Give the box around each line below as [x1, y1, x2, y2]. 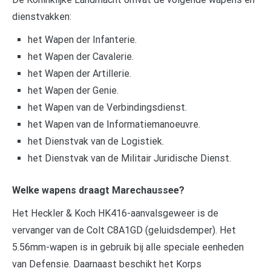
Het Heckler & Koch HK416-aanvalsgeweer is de [12, 207, 218, 220]
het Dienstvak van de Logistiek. [27, 135, 164, 147]
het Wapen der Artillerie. [27, 67, 131, 79]
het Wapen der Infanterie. [27, 33, 137, 45]
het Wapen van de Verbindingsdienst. [27, 101, 187, 113]
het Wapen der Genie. [27, 84, 119, 96]
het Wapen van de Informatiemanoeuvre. [27, 118, 200, 130]
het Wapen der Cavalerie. [27, 50, 134, 62]
